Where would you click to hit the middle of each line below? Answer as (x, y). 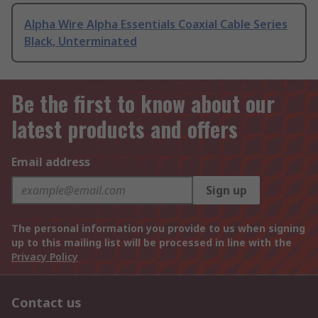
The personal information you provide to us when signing (158, 229)
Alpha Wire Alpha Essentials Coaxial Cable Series (156, 24)
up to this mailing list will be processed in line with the (152, 243)
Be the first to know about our (143, 104)
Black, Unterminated (81, 42)
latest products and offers (125, 129)
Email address (51, 162)
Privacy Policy (45, 257)
